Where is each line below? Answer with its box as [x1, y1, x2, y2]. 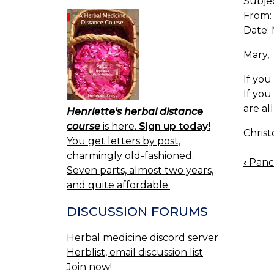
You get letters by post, [67, 135, 180, 147]
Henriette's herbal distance [67, 106, 203, 118]
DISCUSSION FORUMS [67, 204, 208, 220]
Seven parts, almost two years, [67, 165, 213, 177]
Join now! [67, 261, 112, 273]
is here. [100, 120, 139, 133]
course [67, 120, 100, 133]
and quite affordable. [67, 179, 170, 191]
